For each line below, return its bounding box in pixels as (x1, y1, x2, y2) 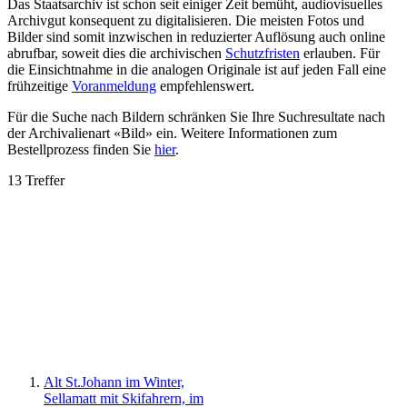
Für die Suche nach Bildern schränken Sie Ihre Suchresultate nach (7, 108, 385, 124)
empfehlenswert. (156, 77, 254, 94)
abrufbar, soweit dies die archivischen (7, 45, 225, 61)
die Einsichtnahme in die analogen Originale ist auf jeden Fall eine (7, 61, 386, 77)
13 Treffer (7, 172, 65, 188)
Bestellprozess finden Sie (7, 141, 154, 157)
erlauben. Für (300, 45, 380, 61)
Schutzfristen (225, 45, 300, 61)
